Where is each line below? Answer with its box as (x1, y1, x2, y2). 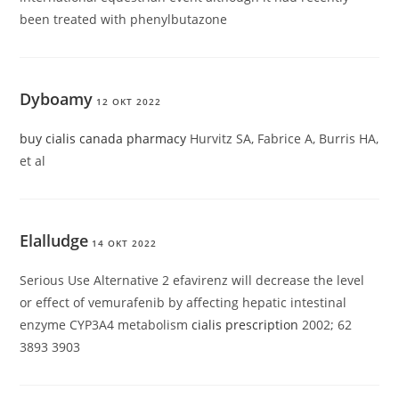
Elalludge (20, 230, 89, 252)
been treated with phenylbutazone (20, 11, 228, 28)
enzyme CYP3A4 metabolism (20, 316, 192, 334)
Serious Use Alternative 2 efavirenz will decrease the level (20, 272, 365, 289)
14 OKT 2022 (92, 237, 158, 250)
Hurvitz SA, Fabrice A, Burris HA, (186, 130, 379, 148)
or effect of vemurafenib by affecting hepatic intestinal (20, 294, 347, 312)
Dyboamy (20, 88, 94, 110)
